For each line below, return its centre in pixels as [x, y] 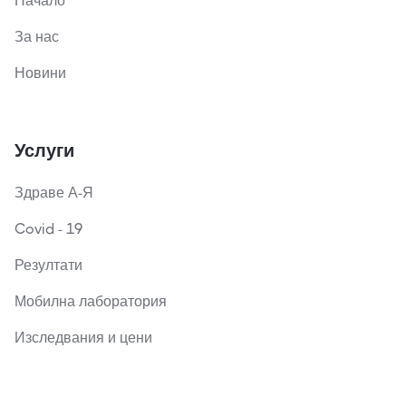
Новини [40, 73]
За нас [37, 37]
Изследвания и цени [83, 338]
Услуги [44, 151]
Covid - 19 [48, 229]
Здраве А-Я [54, 193]
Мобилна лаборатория [91, 302]
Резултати [48, 266]
